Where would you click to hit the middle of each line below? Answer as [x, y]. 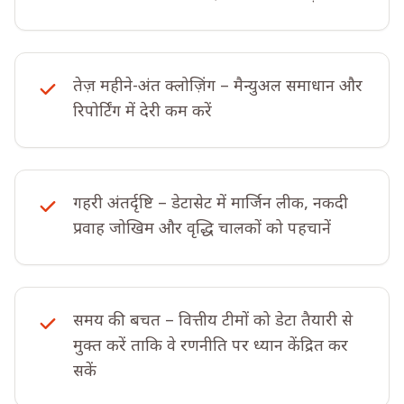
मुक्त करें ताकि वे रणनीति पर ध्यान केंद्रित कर [211, 347]
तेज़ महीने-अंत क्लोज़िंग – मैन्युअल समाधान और [218, 87]
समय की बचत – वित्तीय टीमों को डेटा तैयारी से [213, 321]
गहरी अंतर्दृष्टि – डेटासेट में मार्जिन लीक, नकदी [211, 204]
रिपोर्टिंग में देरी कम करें [142, 112]
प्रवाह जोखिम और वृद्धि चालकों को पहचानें [202, 230]
